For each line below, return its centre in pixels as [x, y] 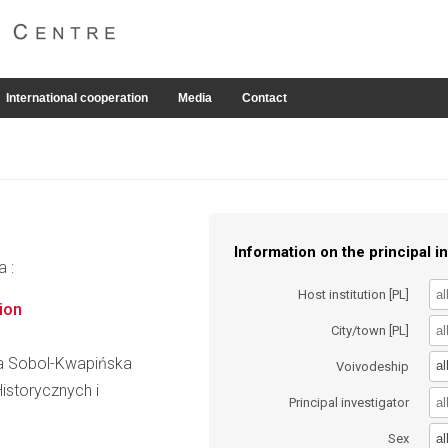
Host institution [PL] [354, 294]
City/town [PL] [370, 330]
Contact [264, 98]
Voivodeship [373, 366]
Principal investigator [349, 403]
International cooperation [77, 98]
